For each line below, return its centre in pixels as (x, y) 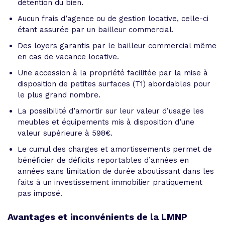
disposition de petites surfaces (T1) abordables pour (114, 84)
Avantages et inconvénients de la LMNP (97, 216)
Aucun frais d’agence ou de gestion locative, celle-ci (113, 18)
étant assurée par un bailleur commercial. (96, 29)
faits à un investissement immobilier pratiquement (110, 182)
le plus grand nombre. (59, 95)
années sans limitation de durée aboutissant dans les (116, 171)
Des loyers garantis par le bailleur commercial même (117, 45)
